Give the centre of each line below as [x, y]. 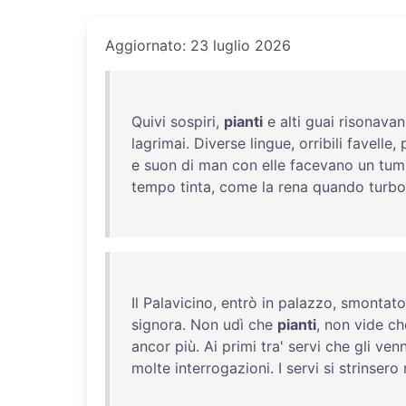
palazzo [305, 303]
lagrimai [159, 143]
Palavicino [178, 303]
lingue [271, 143]
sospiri [193, 121]
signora [157, 324]
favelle [370, 143]
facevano [322, 165]
